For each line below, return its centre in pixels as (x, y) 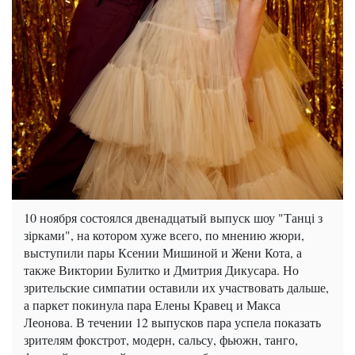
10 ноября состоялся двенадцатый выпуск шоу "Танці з (173, 217)
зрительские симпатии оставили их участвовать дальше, (176, 287)
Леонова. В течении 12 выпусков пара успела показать (172, 322)
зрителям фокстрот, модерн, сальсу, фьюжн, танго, (161, 339)
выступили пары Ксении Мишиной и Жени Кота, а (163, 252)
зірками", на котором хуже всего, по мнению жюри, (164, 235)
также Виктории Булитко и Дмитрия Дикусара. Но (161, 269)
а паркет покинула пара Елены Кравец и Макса (152, 304)
